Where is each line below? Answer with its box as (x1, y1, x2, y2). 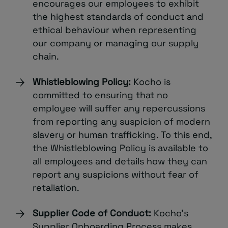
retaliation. (33, 182, 79, 193)
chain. (33, 50, 59, 62)
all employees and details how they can (33, 155, 207, 167)
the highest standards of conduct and (33, 11, 204, 22)
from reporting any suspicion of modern (33, 116, 210, 127)
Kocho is (131, 76, 170, 88)
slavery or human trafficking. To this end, (33, 129, 212, 140)
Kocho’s (151, 207, 188, 219)
